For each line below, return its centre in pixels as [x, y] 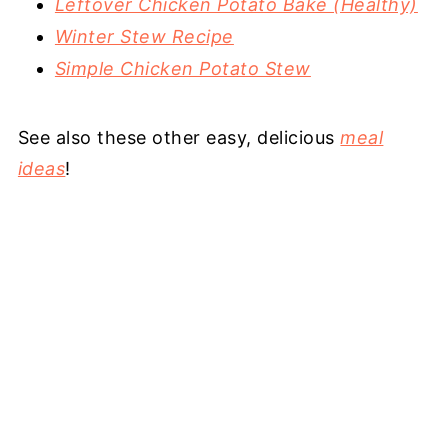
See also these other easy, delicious [179, 137]
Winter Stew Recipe [144, 36]
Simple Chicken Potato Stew [182, 68]
